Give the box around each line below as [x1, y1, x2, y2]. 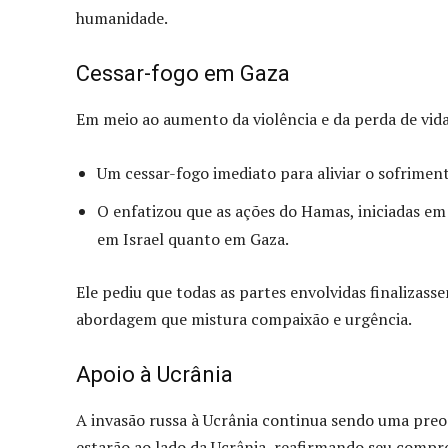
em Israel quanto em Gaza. [97, 227, 289, 250]
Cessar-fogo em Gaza [76, 60, 290, 86]
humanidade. [76, 6, 168, 29]
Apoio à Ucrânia [76, 361, 233, 387]
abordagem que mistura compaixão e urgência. [76, 307, 412, 330]
